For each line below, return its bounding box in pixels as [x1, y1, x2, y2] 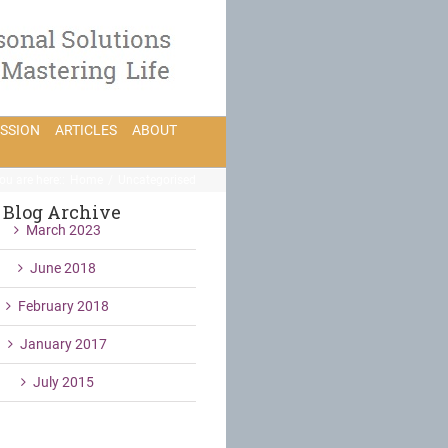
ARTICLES [55, 121, 117, 138]
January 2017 [19, 336, 107, 352]
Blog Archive [3, 200, 121, 224]
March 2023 [25, 222, 101, 238]
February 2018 [17, 298, 109, 314]
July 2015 [32, 374, 94, 390]
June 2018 [30, 260, 96, 276]
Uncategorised [118, 173, 196, 187]
